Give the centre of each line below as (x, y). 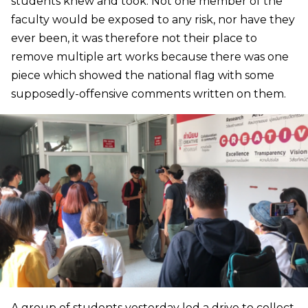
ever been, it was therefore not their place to (134, 38)
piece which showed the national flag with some (143, 75)
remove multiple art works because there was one (150, 56)
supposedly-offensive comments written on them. (148, 93)
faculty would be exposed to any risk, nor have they (153, 19)
